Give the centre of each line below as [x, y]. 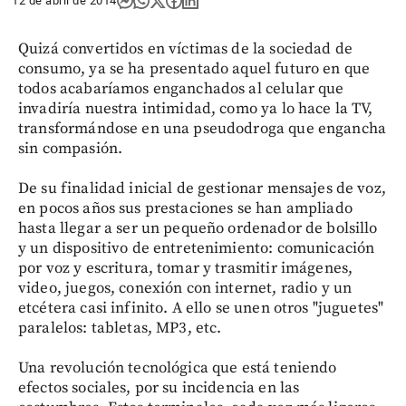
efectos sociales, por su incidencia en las [159, 388]
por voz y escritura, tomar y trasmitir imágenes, [186, 268]
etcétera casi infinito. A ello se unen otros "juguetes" [201, 308]
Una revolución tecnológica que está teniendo [178, 368]
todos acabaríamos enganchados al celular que [181, 89]
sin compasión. [71, 149]
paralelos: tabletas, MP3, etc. [120, 328]
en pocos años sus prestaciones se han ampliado [185, 208]
